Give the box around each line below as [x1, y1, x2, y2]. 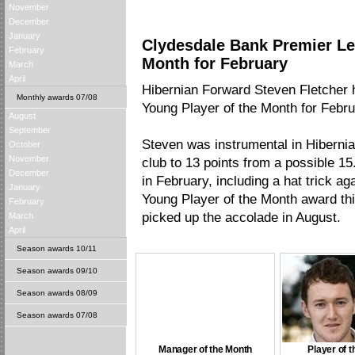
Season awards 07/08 [17, 311, 97, 319]
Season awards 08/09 [17, 288, 97, 297]
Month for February [142, 55, 288, 72]
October [9, 139, 40, 149]
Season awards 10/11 [17, 244, 97, 253]
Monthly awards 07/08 [17, 93, 97, 101]
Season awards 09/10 [17, 266, 97, 275]
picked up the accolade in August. [142, 210, 345, 225]
